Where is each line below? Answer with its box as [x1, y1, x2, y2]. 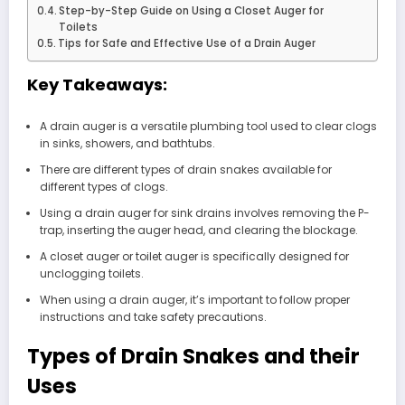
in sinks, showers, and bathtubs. [39, 135, 215, 151]
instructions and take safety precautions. [39, 308, 267, 325]
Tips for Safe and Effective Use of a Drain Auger [58, 36, 316, 52]
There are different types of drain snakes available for [39, 161, 332, 177]
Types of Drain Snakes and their [27, 341, 360, 371]
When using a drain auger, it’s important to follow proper [39, 291, 350, 307]
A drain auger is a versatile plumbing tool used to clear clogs [39, 118, 377, 134]
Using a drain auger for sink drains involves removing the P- [39, 204, 370, 221]
